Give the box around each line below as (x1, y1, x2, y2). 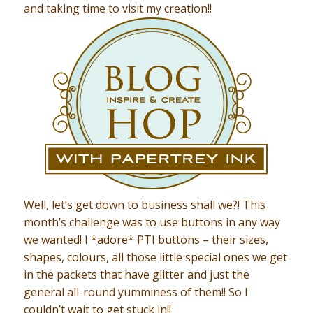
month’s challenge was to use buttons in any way (23, 214, 280, 231)
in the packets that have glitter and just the (23, 267, 249, 283)
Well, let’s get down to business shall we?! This (23, 197, 265, 213)
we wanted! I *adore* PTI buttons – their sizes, (23, 232, 268, 248)
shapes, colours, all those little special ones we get (23, 249, 287, 265)
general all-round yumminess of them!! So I (23, 284, 248, 300)
